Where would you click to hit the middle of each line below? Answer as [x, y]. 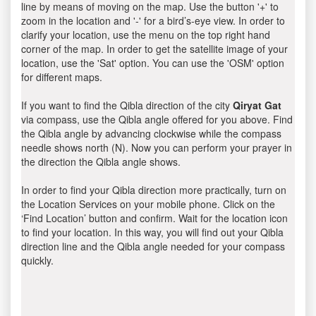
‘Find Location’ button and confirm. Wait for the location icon [154, 218]
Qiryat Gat [257, 105]
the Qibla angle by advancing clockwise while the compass [151, 133]
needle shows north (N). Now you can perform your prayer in [157, 147]
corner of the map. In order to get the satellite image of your [154, 49]
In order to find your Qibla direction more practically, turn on [154, 190]
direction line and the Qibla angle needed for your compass [153, 246]
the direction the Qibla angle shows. [101, 162]
